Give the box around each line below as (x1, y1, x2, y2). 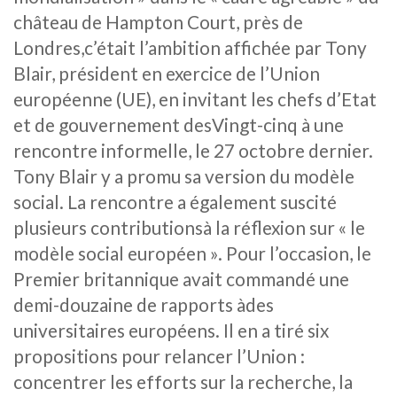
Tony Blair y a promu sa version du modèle (13, 164, 354, 187)
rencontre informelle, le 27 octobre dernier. (13, 138, 373, 161)
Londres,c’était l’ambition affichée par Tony (13, 35, 367, 58)
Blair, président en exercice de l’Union (13, 61, 320, 84)
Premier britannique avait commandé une (13, 267, 349, 290)
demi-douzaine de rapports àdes (13, 292, 274, 315)
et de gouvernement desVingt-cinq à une (13, 113, 344, 136)
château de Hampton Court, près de (13, 10, 303, 33)
